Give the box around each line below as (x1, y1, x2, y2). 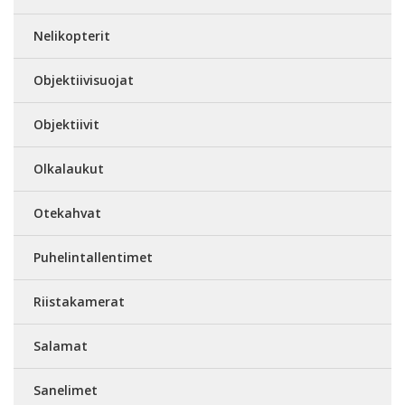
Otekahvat (33, 204, 101, 221)
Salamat (33, 337, 88, 354)
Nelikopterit (33, 27, 110, 44)
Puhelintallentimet (33, 249, 153, 266)
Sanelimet (33, 381, 98, 399)
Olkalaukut (33, 160, 104, 177)
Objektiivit (33, 116, 99, 133)
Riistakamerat (33, 293, 125, 310)
